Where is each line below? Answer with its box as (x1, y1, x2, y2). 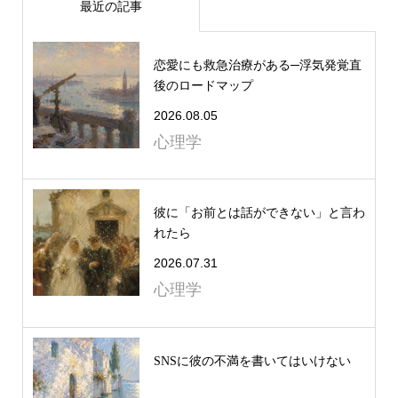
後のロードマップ (153, 78, 253, 92)
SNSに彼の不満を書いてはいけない (153, 354, 351, 368)
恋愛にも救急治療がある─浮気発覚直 (153, 58, 362, 72)
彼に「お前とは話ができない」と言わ (153, 206, 365, 220)
